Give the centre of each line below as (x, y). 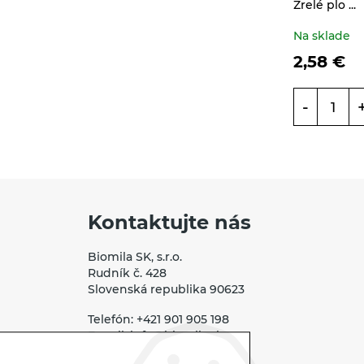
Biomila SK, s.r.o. (135, 257)
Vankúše (113, 80)
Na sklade (322, 35)
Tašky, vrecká (127, 46)
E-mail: (109, 336)
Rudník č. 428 (127, 273)
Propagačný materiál (149, 12)
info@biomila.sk (177, 336)
